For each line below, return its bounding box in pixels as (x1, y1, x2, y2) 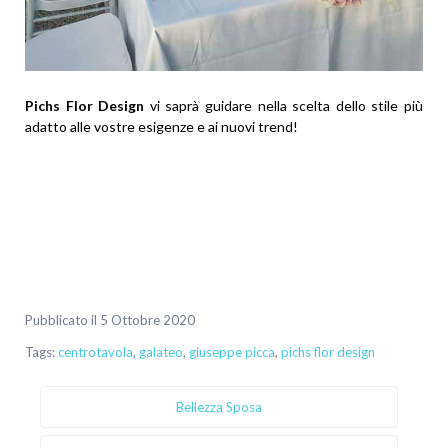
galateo (139, 344, 183, 361)
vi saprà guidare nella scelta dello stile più (144, 97, 424, 115)
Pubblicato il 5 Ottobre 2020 (25, 312, 195, 329)
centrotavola (58, 344, 133, 361)
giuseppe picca (189, 344, 275, 361)
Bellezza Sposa (176, 399, 262, 416)
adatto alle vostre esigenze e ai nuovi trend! (25, 118, 298, 136)
